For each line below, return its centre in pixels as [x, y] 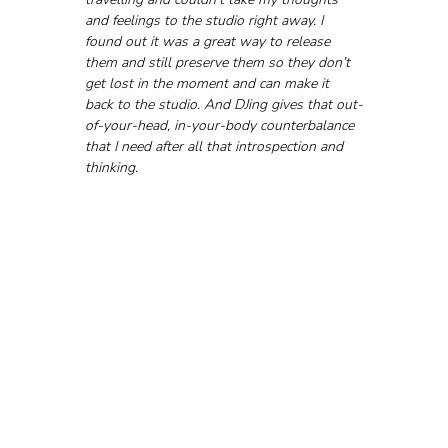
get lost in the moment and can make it [208, 83]
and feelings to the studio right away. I [205, 20]
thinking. [111, 167]
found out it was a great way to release [209, 41]
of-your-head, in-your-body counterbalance [221, 125]
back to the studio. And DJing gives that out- [223, 104]
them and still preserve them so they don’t [219, 62]
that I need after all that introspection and [215, 146]
